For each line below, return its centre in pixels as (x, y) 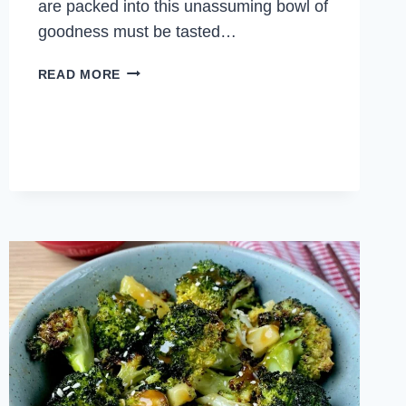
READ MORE (79, 74)
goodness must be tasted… (137, 31)
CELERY (147, 90)
